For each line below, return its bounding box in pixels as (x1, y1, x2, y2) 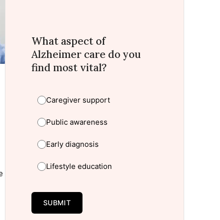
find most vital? (31, 61, 107, 75)
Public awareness (46, 117, 108, 127)
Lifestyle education (46, 162, 112, 171)
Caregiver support (46, 95, 110, 105)
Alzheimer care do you (31, 48, 141, 61)
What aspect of (31, 34, 106, 48)
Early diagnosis (46, 139, 99, 149)
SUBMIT (43, 198, 71, 207)
